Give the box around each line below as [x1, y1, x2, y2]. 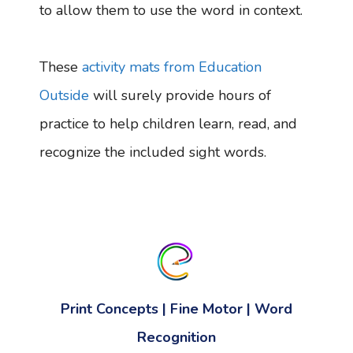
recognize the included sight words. [39, 142, 270, 162]
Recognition [137, 328, 216, 347]
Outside [39, 85, 89, 105]
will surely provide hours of [89, 85, 271, 105]
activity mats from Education [82, 57, 262, 76]
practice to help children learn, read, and [39, 113, 297, 133]
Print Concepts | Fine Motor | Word [61, 299, 292, 319]
